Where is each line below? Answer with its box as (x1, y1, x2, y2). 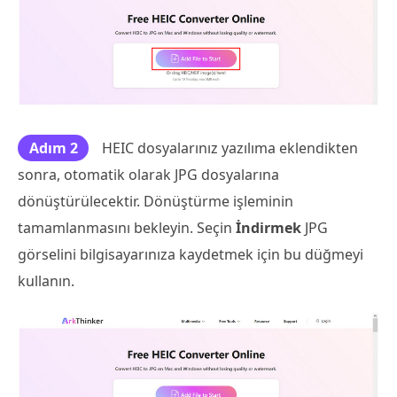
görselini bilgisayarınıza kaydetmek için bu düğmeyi (18, 245, 363, 265)
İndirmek (236, 218, 305, 238)
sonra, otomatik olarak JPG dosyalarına (18, 165, 279, 185)
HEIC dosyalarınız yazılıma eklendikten (102, 138, 358, 159)
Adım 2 (28, 138, 78, 159)
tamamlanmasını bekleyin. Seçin (18, 218, 236, 238)
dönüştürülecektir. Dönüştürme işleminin (18, 191, 293, 212)
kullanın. (18, 271, 74, 292)
